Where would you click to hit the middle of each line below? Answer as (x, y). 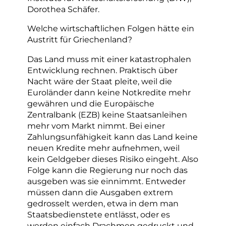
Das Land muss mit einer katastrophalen (109, 59)
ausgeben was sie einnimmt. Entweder (106, 181)
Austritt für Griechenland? (80, 40)
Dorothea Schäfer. (63, 9)
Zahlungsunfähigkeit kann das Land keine (112, 136)
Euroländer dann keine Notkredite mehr (109, 92)
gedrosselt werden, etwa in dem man (103, 203)
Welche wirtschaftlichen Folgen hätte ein (111, 29)
